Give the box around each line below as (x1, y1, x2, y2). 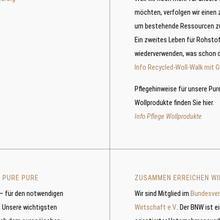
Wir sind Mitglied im (135, 190, 191, 198)
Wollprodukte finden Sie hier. (135, 99, 214, 108)
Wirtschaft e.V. (135, 203, 177, 212)
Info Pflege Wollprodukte (135, 112, 202, 121)
